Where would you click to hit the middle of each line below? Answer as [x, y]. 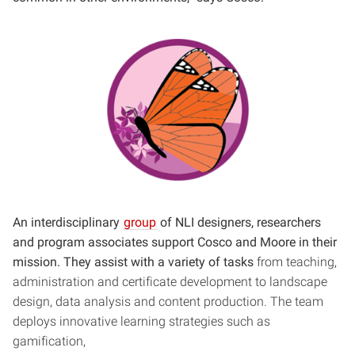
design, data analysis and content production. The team [168, 302]
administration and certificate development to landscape [170, 282]
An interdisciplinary [68, 222]
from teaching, [297, 262]
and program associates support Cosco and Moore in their [175, 242]
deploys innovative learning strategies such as [141, 321]
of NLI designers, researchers [239, 222]
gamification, [49, 341]
